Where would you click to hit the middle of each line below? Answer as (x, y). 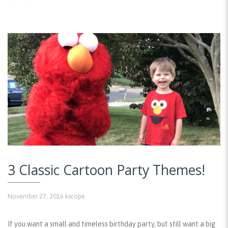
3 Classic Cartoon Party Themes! (106, 170)
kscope (75, 196)
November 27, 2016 (36, 196)
